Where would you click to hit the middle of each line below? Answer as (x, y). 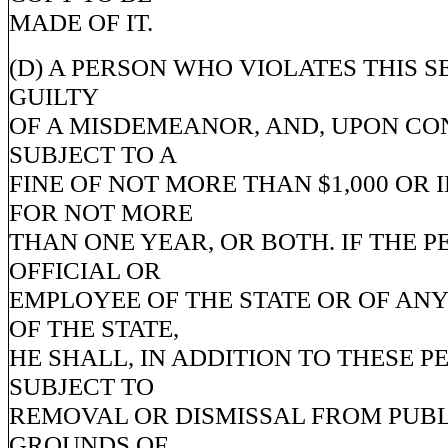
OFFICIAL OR (85, 270)
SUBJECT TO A (93, 154)
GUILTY (54, 96)
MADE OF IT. (81, 22)
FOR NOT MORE (101, 212)
